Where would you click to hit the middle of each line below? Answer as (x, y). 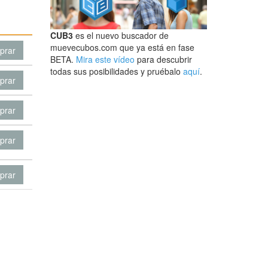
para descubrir (163, 60)
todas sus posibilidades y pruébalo (116, 71)
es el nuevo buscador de (121, 36)
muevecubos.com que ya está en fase (122, 48)
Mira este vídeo (105, 60)
